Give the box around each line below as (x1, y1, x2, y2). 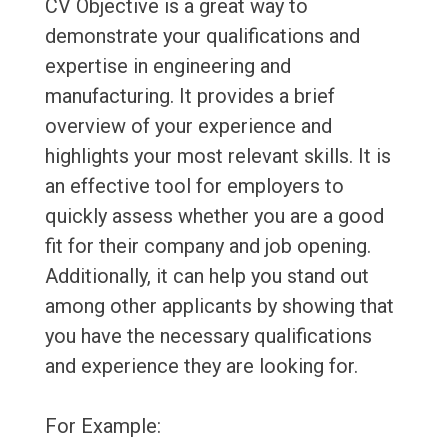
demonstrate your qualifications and (44, 24, 360, 49)
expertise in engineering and (44, 54, 291, 79)
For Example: (44, 414, 161, 439)
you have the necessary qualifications (44, 324, 372, 349)
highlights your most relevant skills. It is (44, 144, 391, 169)
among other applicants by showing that (44, 294, 394, 319)
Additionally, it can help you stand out (44, 264, 369, 289)
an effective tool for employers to (44, 174, 344, 199)
